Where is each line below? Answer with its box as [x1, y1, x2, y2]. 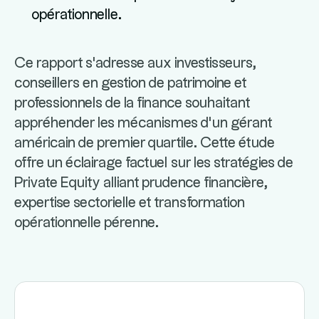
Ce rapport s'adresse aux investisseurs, [14, 56, 256, 70]
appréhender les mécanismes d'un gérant [14, 116, 272, 130]
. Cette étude [194, 136, 275, 150]
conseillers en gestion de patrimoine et [14, 76, 246, 90]
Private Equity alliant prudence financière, [14, 176, 268, 190]
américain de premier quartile [14, 136, 194, 150]
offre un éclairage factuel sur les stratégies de [14, 156, 293, 170]
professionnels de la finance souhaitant [14, 96, 250, 110]
